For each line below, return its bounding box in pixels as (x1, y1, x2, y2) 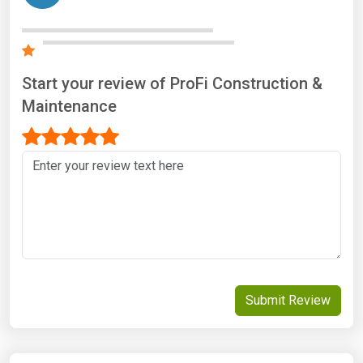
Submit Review (246, 292, 331, 308)
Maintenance (22, 96, 117, 116)
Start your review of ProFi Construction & (22, 73, 322, 93)
